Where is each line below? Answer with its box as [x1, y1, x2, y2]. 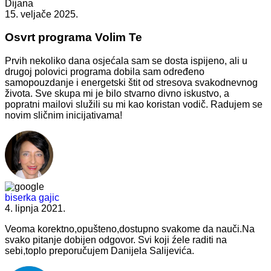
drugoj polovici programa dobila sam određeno [5, 67, 204, 77]
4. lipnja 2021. [5, 203, 65, 214]
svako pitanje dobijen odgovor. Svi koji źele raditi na [5, 235, 227, 246]
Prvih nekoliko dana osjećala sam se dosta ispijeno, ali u [5, 56, 247, 67]
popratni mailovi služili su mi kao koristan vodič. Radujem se [5, 99, 263, 110]
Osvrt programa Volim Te [5, 31, 142, 44]
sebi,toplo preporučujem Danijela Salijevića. [5, 246, 194, 256]
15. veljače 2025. [5, 8, 78, 19]
